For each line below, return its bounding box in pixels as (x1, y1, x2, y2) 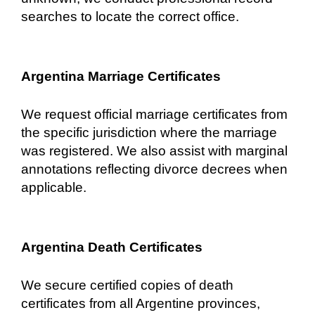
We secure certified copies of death (21, 277, 233, 292)
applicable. (21, 179, 86, 195)
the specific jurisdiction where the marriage (21, 124, 277, 140)
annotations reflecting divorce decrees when (21, 161, 288, 176)
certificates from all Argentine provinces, (21, 295, 260, 311)
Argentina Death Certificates (21, 239, 202, 255)
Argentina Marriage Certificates (21, 68, 221, 84)
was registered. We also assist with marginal (21, 143, 288, 158)
